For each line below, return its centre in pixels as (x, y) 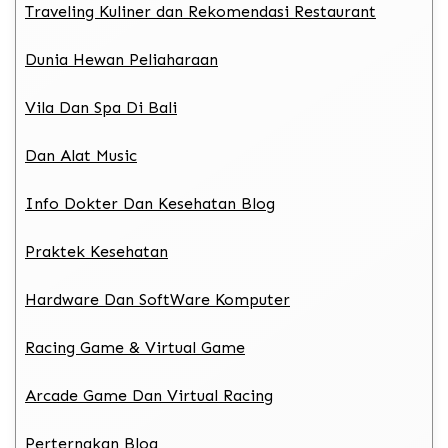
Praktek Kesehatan (96, 251)
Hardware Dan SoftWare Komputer (157, 299)
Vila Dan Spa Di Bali (101, 107)
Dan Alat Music (81, 155)
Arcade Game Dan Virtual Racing (149, 395)
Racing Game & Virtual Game (135, 347)
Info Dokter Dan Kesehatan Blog (150, 203)
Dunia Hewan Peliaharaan (121, 59)
